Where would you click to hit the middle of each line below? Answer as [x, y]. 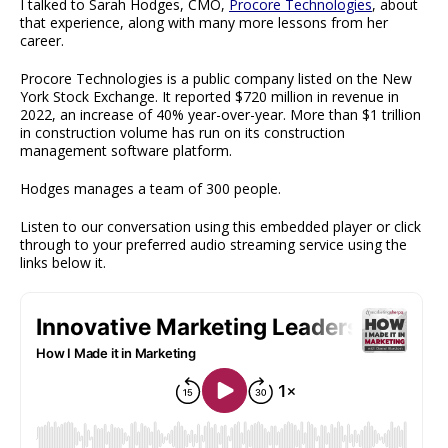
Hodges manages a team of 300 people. [150, 188]
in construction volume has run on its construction [182, 132]
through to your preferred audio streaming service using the [213, 244]
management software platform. [126, 150]
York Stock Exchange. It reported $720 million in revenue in [209, 96]
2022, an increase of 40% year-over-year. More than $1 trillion [220, 114]
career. [42, 40]
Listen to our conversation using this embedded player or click [220, 226]
